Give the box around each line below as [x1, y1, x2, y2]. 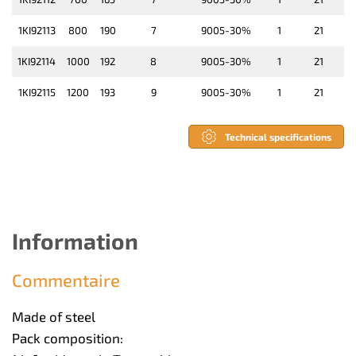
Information [12, 227, 138, 255]
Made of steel [12, 308, 95, 325]
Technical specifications [225, 131, 331, 143]
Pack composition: [12, 330, 123, 346]
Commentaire [12, 269, 120, 291]
